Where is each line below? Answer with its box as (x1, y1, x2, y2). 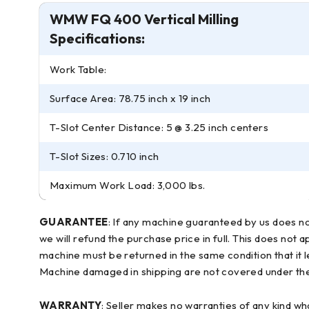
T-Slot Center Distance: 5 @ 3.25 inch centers (50, 121, 268, 134)
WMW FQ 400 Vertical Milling (50, 10, 239, 28)
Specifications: (50, 30, 145, 47)
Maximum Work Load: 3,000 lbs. (50, 179, 206, 192)
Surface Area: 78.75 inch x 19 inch (50, 92, 211, 105)
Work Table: (50, 63, 107, 76)
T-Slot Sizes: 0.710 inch (50, 150, 159, 163)
